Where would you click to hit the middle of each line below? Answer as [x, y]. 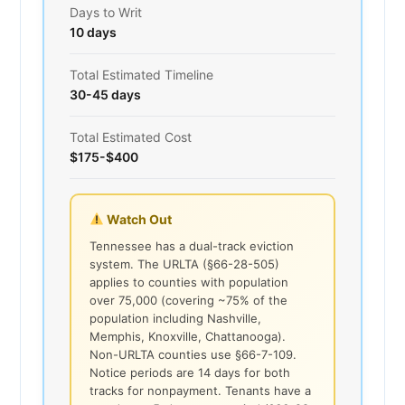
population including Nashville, [175, 318]
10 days [93, 32]
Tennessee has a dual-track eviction [192, 245]
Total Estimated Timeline [141, 74]
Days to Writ [106, 12]
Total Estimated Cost [131, 137]
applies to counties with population [189, 282]
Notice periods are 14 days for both [190, 372]
